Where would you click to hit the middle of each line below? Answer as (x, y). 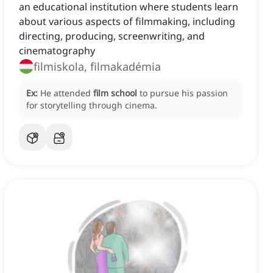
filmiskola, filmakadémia (97, 67)
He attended (67, 93)
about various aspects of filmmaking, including (127, 22)
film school (115, 93)
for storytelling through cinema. (92, 105)
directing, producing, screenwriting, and (112, 36)
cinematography (57, 51)
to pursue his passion (184, 93)
